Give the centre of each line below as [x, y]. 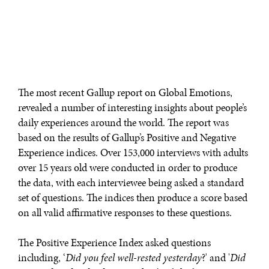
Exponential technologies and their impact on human [123, 15]
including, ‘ [42, 258]
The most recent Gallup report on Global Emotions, [125, 93]
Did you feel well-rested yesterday [134, 258]
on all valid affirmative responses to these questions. [125, 213]
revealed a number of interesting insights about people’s [132, 108]
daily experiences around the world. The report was [123, 123]
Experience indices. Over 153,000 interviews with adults [133, 153]
